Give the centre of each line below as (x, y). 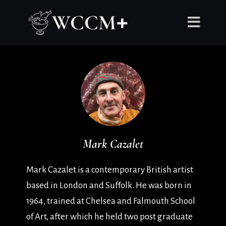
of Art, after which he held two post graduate (109, 217)
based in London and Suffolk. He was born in (109, 185)
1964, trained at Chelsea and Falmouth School (110, 201)
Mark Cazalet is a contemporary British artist (109, 170)
